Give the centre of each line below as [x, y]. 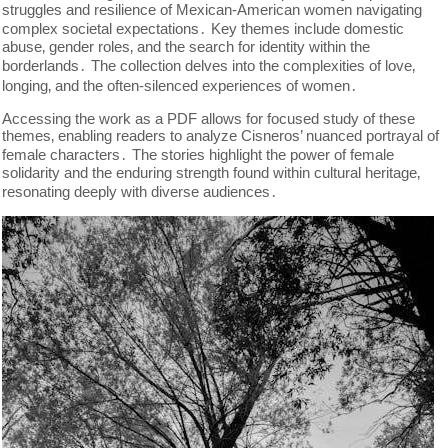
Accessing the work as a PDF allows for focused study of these [209, 118]
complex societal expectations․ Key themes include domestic [203, 28]
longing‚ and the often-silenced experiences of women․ [180, 85]
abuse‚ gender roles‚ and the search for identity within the [186, 46]
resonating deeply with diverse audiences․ [140, 191]
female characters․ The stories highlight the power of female [198, 154]
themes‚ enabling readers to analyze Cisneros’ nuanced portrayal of [221, 135]
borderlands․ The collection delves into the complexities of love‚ [209, 65]
